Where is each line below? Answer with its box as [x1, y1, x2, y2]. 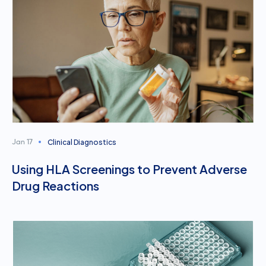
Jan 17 [12, 139, 33, 146]
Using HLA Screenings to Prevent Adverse [12, 161, 247, 176]
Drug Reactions [12, 178, 99, 193]
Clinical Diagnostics [47, 138, 116, 147]
